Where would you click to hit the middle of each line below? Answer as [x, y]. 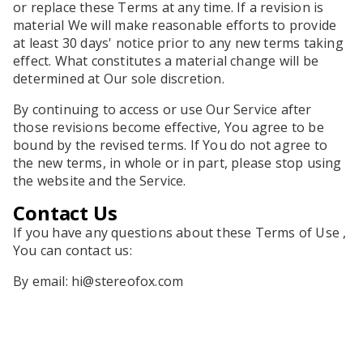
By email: [42, 281]
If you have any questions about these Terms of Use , [180, 233]
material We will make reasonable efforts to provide [175, 25]
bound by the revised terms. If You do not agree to [171, 145]
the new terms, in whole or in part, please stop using [177, 163]
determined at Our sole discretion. [119, 79]
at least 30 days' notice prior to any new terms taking [178, 43]
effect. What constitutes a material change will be [166, 61]
